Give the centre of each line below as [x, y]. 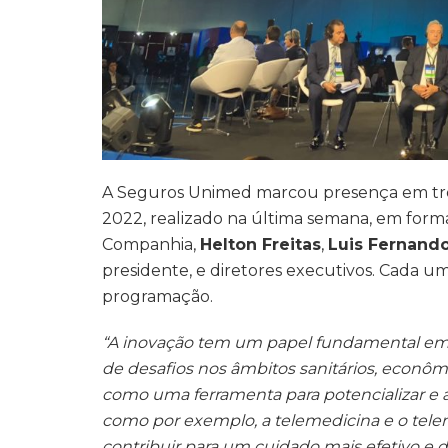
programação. [157, 297]
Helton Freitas [260, 245]
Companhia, [151, 245]
